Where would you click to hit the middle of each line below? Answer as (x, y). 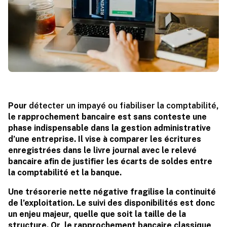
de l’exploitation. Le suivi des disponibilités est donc (111, 203)
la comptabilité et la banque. (65, 173)
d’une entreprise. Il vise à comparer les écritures (105, 139)
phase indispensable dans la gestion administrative (109, 128)
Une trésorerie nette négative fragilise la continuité (112, 192)
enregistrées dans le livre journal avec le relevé (102, 150)
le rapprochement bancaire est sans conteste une (107, 117)
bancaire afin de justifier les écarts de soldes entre (110, 162)
